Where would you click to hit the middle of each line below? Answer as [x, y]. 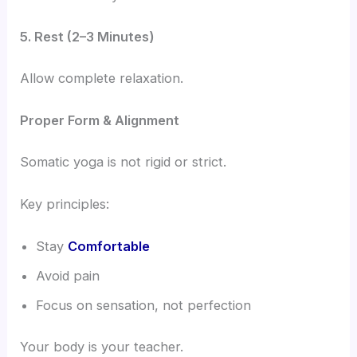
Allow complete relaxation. [102, 78]
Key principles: [65, 204]
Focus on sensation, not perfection [144, 306]
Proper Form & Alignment [100, 120]
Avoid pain [68, 276]
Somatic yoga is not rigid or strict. [124, 161]
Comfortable [109, 247]
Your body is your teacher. [102, 346]
